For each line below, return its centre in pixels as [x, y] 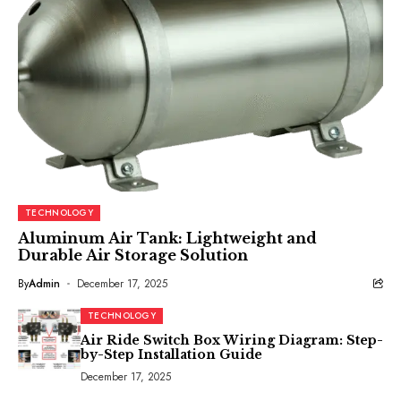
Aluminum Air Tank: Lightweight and [167, 238]
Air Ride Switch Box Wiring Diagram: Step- [232, 340]
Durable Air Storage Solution [133, 255]
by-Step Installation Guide [171, 354]
